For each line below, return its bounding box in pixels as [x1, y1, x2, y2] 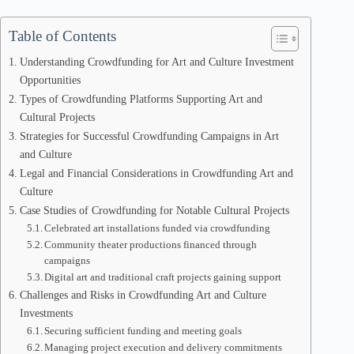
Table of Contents [9, 28, 116, 44]
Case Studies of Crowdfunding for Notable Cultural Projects [19, 204, 289, 217]
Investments [19, 307, 73, 319]
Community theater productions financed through [44, 239, 258, 250]
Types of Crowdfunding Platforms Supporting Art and [19, 92, 262, 105]
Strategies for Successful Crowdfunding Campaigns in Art [19, 130, 279, 142]
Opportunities [19, 73, 81, 86]
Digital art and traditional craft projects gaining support [44, 271, 282, 283]
